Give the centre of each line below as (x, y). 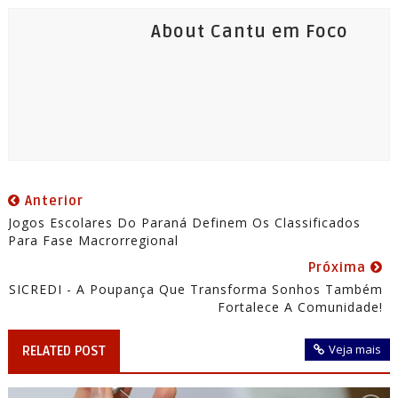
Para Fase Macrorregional (93, 241)
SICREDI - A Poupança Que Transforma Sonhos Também (196, 290)
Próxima (340, 268)
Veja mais (355, 350)
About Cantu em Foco (249, 32)
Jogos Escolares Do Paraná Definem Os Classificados (184, 223)
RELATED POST (64, 351)
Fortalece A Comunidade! (301, 307)
